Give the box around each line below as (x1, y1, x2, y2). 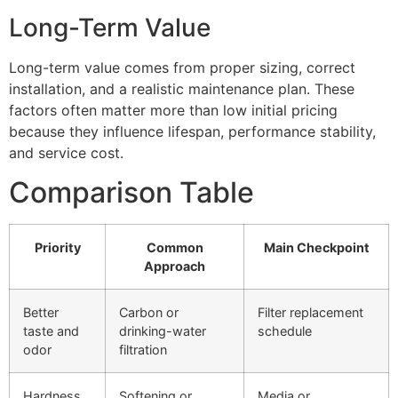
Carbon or (119, 305, 179, 321)
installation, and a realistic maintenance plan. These (9, 79, 354, 98)
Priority (34, 240, 81, 256)
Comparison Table (9, 175, 254, 211)
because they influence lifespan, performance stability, (9, 122, 376, 140)
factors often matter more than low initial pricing (9, 100, 338, 119)
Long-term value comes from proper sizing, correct (9, 58, 355, 76)
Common (146, 240, 203, 256)
